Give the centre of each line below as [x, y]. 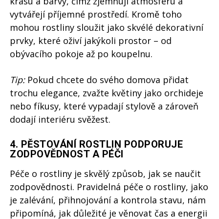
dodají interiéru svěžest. [60, 120]
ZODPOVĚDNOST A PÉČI [67, 154]
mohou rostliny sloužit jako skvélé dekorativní [107, 28]
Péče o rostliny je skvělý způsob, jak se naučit [105, 174]
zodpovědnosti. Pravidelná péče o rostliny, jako [109, 187]
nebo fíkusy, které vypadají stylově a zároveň [104, 106]
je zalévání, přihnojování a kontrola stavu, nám [108, 200]
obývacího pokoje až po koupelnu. [81, 54]
